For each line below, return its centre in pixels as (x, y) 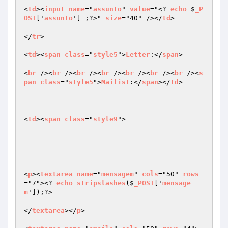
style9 (105, 119)
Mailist (116, 82)
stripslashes (101, 183)
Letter (138, 55)
